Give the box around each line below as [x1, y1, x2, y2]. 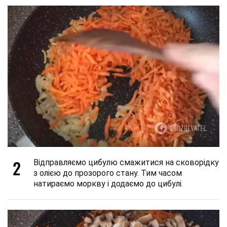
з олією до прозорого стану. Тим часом [33, 168, 182, 178]
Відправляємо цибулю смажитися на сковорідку [33, 157, 219, 167]
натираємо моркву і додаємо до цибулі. [33, 178, 183, 188]
